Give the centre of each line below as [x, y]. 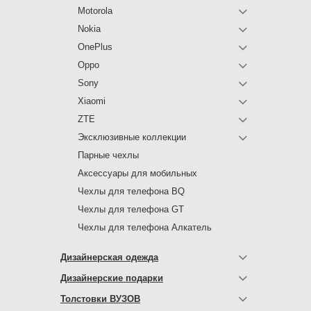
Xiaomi [92, 101]
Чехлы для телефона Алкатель [145, 227]
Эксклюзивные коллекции [132, 137]
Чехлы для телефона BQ [131, 191]
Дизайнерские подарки [112, 278]
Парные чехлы [108, 155]
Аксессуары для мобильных [137, 173]
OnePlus [95, 47]
